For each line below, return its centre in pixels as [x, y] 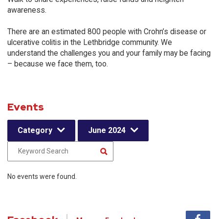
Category [35, 130]
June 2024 [107, 130]
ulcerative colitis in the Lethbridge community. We [90, 42]
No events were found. [42, 176]
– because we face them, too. [58, 64]
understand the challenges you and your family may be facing [109, 53]
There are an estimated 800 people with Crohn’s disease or [107, 32]
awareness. [27, 10]
